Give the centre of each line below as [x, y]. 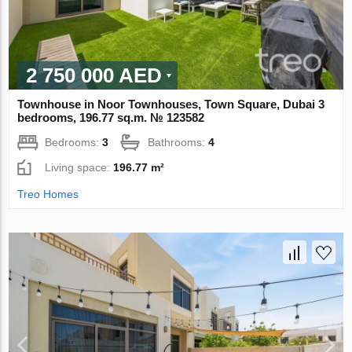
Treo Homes [48, 194]
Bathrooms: [178, 143]
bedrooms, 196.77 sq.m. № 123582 [111, 118]
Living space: [79, 168]
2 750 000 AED [94, 76]
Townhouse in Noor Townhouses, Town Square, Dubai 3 [171, 104]
